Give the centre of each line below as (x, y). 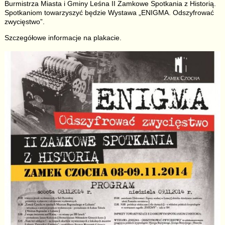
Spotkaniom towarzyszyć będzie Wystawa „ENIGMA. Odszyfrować (109, 13)
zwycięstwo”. (24, 22)
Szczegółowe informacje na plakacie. (63, 38)
